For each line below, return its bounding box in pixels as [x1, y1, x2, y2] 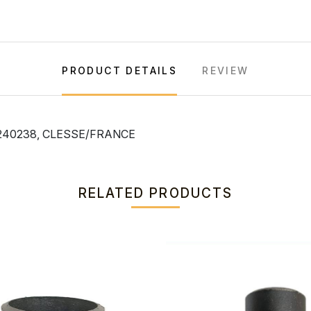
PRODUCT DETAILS [62, 65, 178, 76]
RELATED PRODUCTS [78, 185, 233, 201]
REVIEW [202, 65, 249, 76]
